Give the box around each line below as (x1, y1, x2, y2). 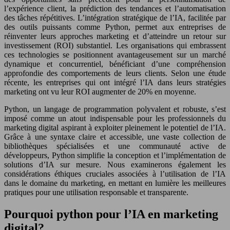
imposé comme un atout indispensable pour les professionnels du (4, 113, 226, 123)
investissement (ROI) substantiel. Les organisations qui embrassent (4, 41, 226, 50)
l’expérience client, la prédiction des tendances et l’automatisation (4, 4, 226, 13)
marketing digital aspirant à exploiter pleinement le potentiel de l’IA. (4, 123, 226, 132)
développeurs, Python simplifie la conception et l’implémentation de (4, 150, 226, 160)
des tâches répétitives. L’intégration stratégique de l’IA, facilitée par (4, 13, 226, 22)
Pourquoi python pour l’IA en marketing (4, 207, 218, 221)
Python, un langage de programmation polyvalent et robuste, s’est (4, 104, 226, 113)
